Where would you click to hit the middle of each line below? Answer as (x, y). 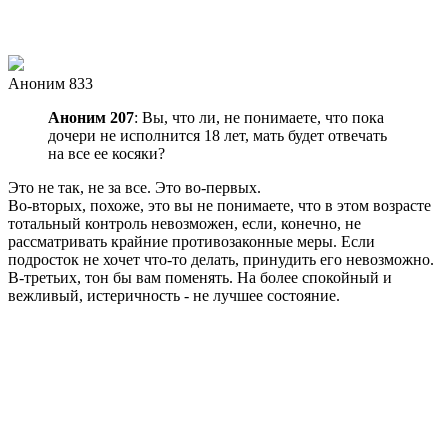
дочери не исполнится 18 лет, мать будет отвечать (217, 135)
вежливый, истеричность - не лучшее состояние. (174, 295)
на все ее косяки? (106, 153)
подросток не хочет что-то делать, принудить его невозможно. (221, 259)
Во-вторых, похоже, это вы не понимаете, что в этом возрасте (219, 205)
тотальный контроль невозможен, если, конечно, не (184, 223)
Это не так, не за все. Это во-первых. (134, 187)
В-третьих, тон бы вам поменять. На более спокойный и (200, 277)
